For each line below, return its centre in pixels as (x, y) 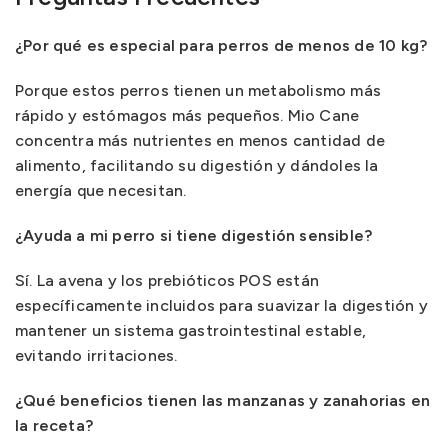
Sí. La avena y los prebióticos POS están (167, 280)
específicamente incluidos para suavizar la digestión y (221, 305)
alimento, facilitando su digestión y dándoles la (197, 165)
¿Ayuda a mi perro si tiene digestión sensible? (194, 235)
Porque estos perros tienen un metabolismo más (198, 90)
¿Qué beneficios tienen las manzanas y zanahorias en (223, 400)
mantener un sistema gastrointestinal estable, (191, 330)
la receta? (54, 425)
